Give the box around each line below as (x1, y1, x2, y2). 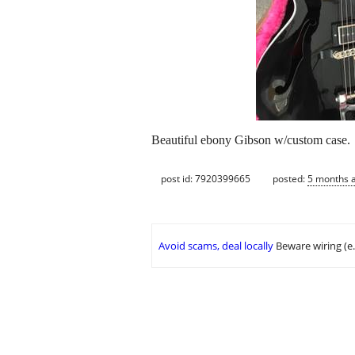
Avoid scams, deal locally (158, 239, 273, 254)
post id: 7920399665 (161, 171, 250, 185)
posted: (273, 171, 307, 185)
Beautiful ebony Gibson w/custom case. (151, 133, 350, 147)
